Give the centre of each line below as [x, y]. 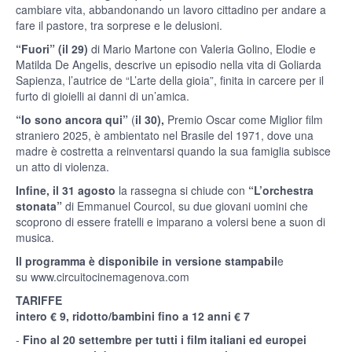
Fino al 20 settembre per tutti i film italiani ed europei [165, 340]
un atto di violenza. [62, 167]
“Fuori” [35, 49]
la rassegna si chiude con [182, 191]
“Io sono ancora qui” [73, 120]
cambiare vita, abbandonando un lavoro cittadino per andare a [171, 10]
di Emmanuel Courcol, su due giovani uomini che [185, 206]
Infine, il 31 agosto [66, 191]
